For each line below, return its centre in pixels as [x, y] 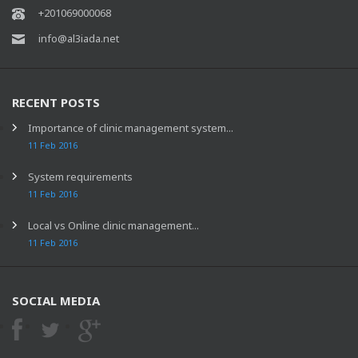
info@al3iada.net [79, 38]
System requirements [80, 176]
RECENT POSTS [56, 102]
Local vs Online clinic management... [113, 225]
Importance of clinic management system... [131, 127]
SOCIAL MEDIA [56, 300]
